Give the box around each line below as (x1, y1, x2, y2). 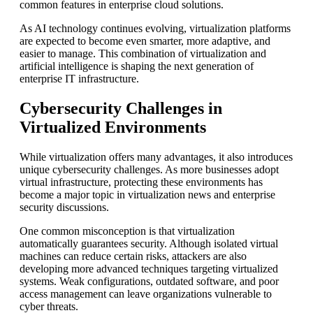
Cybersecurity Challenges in (20, 99, 222, 117)
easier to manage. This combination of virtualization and (20, 48, 266, 60)
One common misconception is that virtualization (20, 224, 235, 237)
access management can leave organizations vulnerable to (20, 287, 272, 300)
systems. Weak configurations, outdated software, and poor (20, 275, 279, 287)
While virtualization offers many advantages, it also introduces (20, 150, 293, 163)
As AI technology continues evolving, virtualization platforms (20, 22, 291, 35)
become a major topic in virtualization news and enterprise (20, 188, 275, 201)
